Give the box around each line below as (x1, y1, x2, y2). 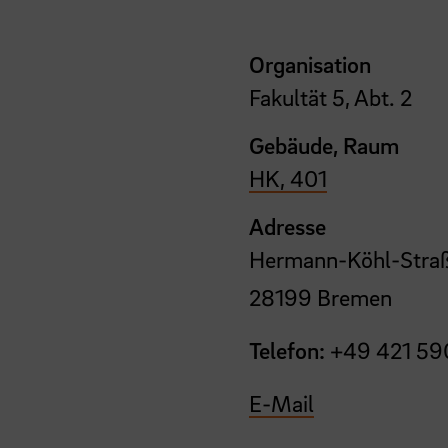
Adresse (249, 211, 327, 240)
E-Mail (249, 388, 315, 417)
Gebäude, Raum (249, 130, 400, 159)
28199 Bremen (249, 282, 393, 311)
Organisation (249, 49, 372, 78)
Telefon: (249, 335, 326, 364)
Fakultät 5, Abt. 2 (249, 82, 413, 111)
